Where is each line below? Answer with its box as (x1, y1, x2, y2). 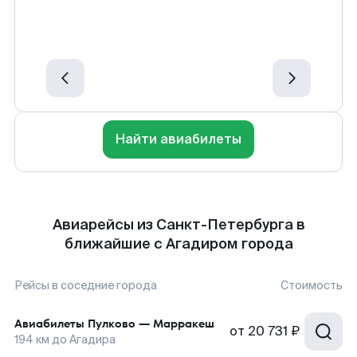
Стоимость (280, 278, 343, 292)
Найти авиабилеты (116, 131, 241, 147)
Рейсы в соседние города (14, 278, 157, 292)
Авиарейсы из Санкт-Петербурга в (52, 215, 305, 234)
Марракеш (153, 316, 214, 331)
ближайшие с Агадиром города (64, 234, 293, 253)
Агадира (69, 332, 116, 347)
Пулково (88, 316, 135, 331)
